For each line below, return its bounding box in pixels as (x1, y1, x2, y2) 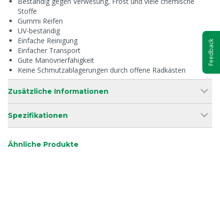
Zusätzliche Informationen (8, 87, 109, 96)
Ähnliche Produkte (8, 140, 79, 149)
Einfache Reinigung (18, 36, 78, 45)
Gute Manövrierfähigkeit (18, 55, 94, 65)
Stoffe (18, 6, 37, 16)
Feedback (207, 39, 215, 66)
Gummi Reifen (18, 16, 63, 26)
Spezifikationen (8, 111, 68, 120)
